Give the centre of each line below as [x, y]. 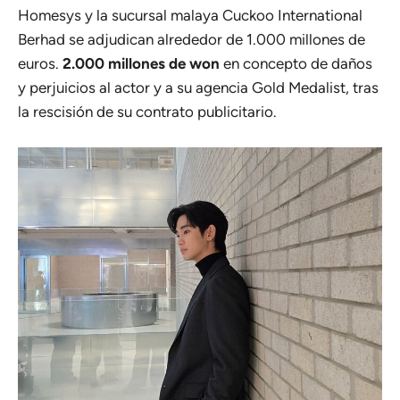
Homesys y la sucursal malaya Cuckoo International [190, 16]
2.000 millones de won [141, 64]
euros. [40, 64]
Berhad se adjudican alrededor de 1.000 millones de [192, 40]
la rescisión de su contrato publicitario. [147, 112]
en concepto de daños [296, 64]
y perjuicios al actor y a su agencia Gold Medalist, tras [198, 88]
